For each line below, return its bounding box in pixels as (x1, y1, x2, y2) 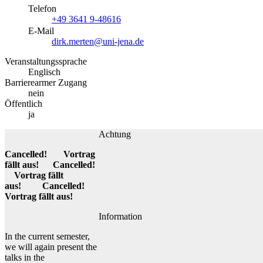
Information (99, 211, 142, 221)
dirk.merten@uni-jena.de (52, 36, 144, 46)
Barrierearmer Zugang (5, 77, 87, 87)
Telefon (28, 3, 56, 14)
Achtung (99, 129, 131, 139)
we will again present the (5, 241, 97, 252)
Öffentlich (5, 98, 42, 109)
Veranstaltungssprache (5, 56, 87, 66)
